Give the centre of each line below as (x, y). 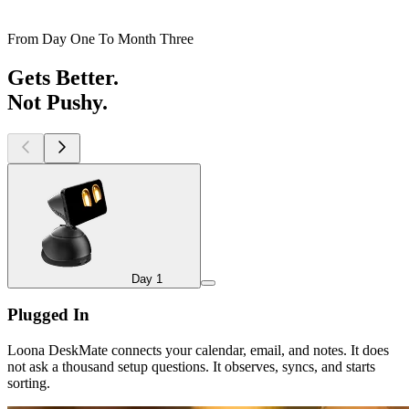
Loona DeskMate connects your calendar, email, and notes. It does (198, 351)
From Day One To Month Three (100, 38)
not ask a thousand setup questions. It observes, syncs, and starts (191, 367)
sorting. (29, 383)
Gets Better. (63, 77)
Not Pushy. (58, 102)
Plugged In (48, 315)
